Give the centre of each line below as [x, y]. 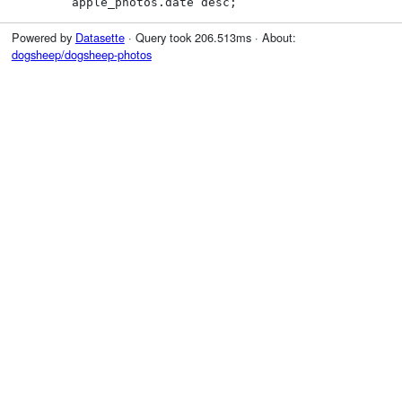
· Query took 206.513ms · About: [210, 38]
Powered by [43, 38]
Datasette [100, 38]
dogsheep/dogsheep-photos [81, 55]
